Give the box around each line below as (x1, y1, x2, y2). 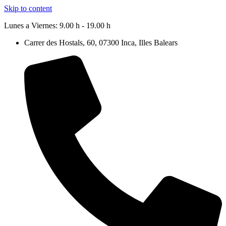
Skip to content (4, 4, 52, 13)
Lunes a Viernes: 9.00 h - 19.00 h (4, 21, 110, 30)
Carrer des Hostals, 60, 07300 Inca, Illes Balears (24, 38, 178, 47)
